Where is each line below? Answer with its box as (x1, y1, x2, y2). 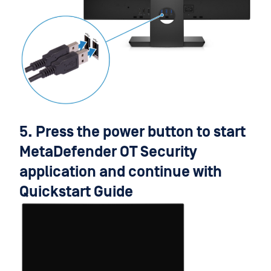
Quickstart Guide (19, 183, 133, 201)
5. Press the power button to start (19, 123, 246, 142)
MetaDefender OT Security (19, 143, 197, 162)
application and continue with (19, 163, 222, 181)
